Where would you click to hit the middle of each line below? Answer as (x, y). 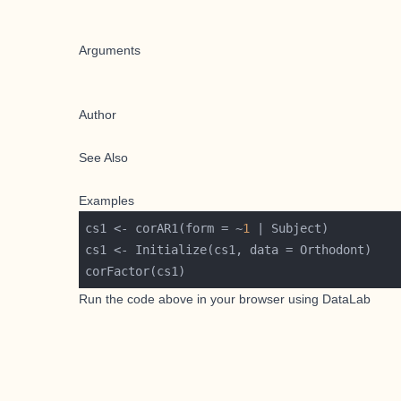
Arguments (110, 50)
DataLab (346, 299)
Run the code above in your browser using (199, 299)
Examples (107, 200)
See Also (103, 158)
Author (98, 115)
